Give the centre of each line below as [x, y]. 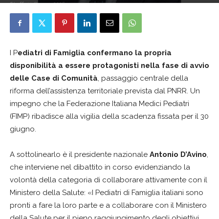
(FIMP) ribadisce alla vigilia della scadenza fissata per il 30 [109, 116]
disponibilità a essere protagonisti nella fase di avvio [109, 66]
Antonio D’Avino [178, 154]
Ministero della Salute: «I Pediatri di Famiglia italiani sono [107, 193]
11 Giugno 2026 [46, 4]
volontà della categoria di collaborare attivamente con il [109, 180]
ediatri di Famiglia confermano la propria [95, 53]
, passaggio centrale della [143, 78]
